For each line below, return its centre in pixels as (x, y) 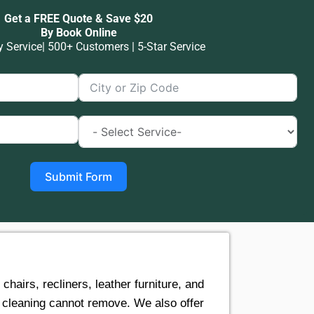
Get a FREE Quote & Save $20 (78, 19)
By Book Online (78, 33)
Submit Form (78, 177)
